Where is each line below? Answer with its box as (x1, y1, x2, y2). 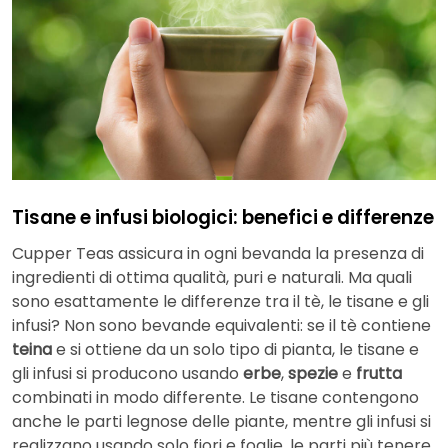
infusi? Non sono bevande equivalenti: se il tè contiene (12, 313, 431, 337)
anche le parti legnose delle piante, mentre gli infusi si (12, 409, 431, 433)
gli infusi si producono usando (12, 361, 243, 385)
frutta (356, 361, 402, 385)
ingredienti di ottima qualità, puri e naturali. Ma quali (12, 265, 412, 289)
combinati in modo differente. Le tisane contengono (12, 385, 419, 409)
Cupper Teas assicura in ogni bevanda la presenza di (12, 241, 424, 265)
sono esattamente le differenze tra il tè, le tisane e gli (12, 289, 429, 313)
